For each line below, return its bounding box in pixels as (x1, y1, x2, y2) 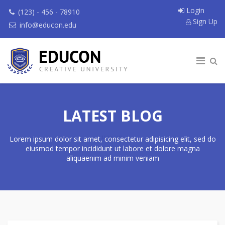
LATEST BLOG (62, 105, 163, 126)
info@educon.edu (20, 20, 76, 30)
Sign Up (190, 17, 217, 26)
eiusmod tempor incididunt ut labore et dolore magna (25, 144, 200, 153)
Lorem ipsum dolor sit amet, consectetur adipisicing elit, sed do (9, 134, 216, 144)
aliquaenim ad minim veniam (66, 153, 159, 163)
